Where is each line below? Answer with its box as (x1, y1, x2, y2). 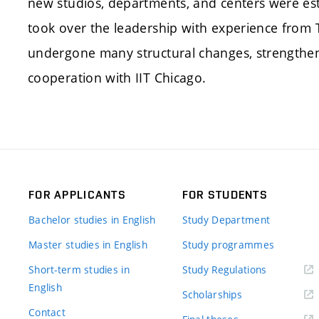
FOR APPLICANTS (28, 188, 126, 202)
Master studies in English (28, 238, 147, 251)
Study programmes (182, 238, 275, 251)
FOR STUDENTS (182, 188, 268, 202)
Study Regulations (182, 263, 267, 276)
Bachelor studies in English (28, 213, 156, 226)
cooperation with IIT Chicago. (28, 68, 206, 86)
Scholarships (182, 288, 243, 301)
